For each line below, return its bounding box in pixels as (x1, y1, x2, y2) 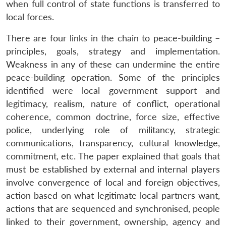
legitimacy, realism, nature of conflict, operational (6, 98, 220, 109)
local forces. (6, 11, 54, 22)
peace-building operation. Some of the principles (6, 72, 220, 83)
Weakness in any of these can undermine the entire (6, 59, 220, 70)
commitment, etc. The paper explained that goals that (6, 150, 220, 161)
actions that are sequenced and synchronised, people (6, 203, 220, 214)
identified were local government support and (6, 85, 220, 96)
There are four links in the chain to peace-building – (6, 32, 220, 43)
